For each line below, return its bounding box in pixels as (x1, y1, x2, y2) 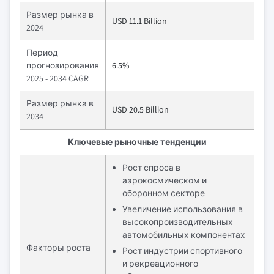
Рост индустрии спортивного (122, 245, 242, 256)
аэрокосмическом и (122, 175, 207, 186)
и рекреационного (122, 258, 198, 269)
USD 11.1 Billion (112, 15, 167, 26)
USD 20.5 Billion (112, 104, 169, 115)
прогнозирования (26, 60, 99, 71)
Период (26, 47, 58, 58)
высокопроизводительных (122, 217, 233, 228)
